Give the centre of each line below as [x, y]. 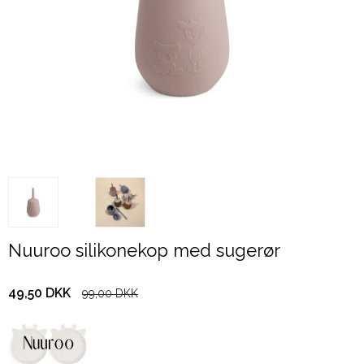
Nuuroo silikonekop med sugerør [144, 250]
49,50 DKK [39, 293]
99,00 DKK [110, 294]
